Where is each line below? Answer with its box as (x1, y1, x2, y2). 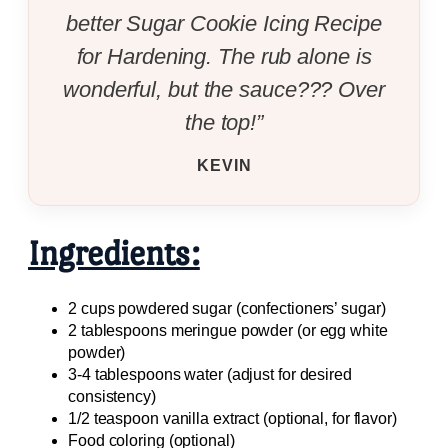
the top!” (184, 110, 264, 136)
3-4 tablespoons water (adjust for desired (68, 366, 352, 384)
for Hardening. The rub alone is (76, 44, 372, 70)
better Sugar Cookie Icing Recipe (66, 11, 382, 37)
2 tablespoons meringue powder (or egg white (68, 322, 388, 340)
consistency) (68, 388, 156, 406)
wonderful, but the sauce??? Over (63, 77, 385, 103)
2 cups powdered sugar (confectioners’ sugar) (68, 300, 386, 318)
